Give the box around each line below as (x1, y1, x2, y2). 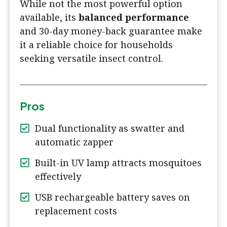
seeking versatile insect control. (20, 52, 163, 65)
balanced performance (79, 11, 189, 24)
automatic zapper (35, 136, 113, 148)
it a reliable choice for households (20, 39, 173, 51)
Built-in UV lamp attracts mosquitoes (35, 157, 202, 169)
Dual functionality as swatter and (35, 122, 184, 135)
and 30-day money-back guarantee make (20, 25, 202, 37)
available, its (20, 11, 79, 24)
